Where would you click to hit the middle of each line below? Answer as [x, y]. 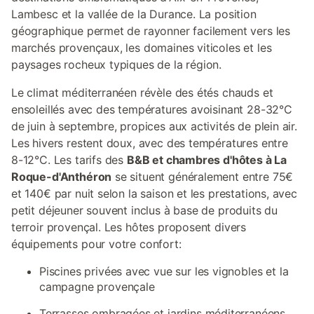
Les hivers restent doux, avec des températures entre [150, 143]
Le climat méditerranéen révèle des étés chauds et [142, 93]
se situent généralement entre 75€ [203, 177]
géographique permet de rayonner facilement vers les [151, 31]
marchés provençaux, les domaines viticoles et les [142, 48]
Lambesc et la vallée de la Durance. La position [134, 14]
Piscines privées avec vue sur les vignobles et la [164, 271]
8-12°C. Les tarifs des [69, 160]
